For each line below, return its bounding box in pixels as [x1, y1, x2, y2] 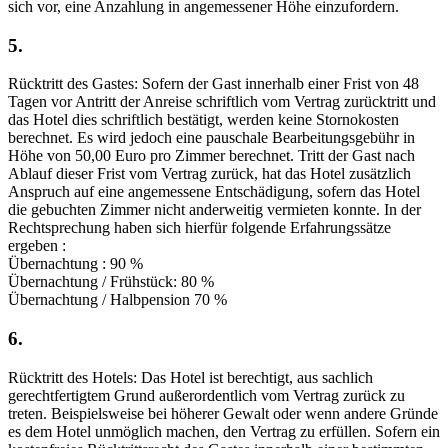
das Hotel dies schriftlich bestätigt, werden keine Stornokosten [8, 111, 399, 129]
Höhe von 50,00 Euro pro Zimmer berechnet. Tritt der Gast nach [8, 147, 415, 165]
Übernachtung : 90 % [8, 255, 143, 273]
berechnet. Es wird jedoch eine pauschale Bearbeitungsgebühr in [8, 129, 415, 147]
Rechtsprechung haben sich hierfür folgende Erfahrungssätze [8, 219, 391, 237]
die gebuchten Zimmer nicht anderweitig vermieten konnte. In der [8, 201, 421, 219]
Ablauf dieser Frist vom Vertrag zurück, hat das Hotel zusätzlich [8, 165, 411, 183]
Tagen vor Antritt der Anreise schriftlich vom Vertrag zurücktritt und [8, 93, 436, 111]
